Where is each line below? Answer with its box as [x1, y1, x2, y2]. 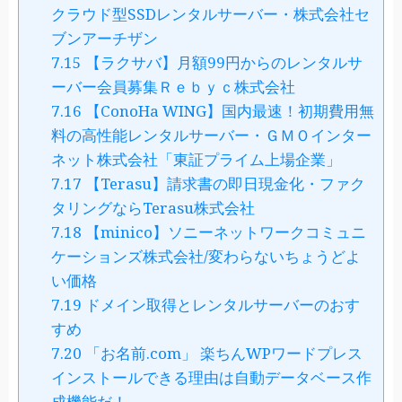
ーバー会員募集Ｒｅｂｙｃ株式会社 [50, 76, 295, 98]
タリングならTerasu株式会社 [50, 197, 255, 219]
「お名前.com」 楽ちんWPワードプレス [81, 343, 363, 364]
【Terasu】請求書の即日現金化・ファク [81, 173, 365, 195]
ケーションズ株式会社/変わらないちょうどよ [50, 246, 361, 267]
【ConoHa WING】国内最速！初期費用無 [81, 100, 374, 122]
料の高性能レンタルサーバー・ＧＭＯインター [50, 125, 371, 146]
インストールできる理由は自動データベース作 [50, 367, 371, 389]
